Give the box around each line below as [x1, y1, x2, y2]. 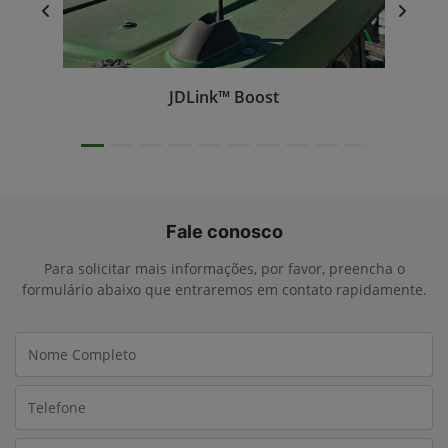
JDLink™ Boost [169, 86, 279, 109]
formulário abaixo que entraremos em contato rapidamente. [21, 280, 427, 300]
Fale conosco [165, 221, 283, 243]
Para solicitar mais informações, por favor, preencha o [43, 259, 405, 279]
